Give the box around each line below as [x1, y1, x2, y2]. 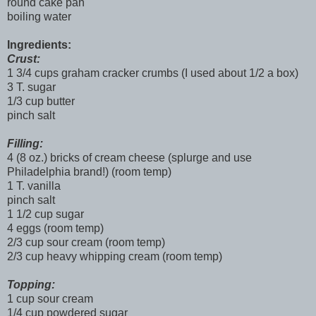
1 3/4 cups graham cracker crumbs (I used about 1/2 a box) [7, 67, 298, 80]
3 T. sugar [7, 81, 56, 94]
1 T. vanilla [7, 180, 61, 193]
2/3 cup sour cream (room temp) [7, 236, 165, 249]
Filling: [7, 138, 43, 150]
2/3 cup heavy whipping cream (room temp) [7, 250, 222, 263]
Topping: [7, 279, 55, 291]
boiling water [7, 11, 71, 23]
